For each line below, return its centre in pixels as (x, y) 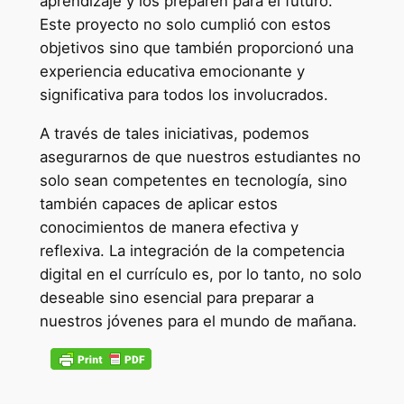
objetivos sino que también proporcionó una (196, 47)
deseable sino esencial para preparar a (176, 297)
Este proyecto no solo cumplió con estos (185, 24)
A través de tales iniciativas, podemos (174, 133)
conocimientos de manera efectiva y (169, 227)
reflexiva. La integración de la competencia (192, 250)
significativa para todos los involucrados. (184, 94)
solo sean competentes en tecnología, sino (193, 180)
